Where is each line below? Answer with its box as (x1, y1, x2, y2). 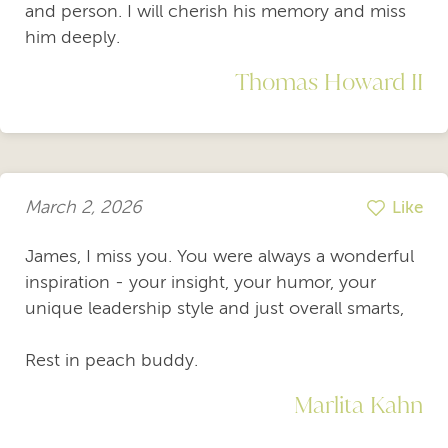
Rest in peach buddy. (25, 349, 198, 370)
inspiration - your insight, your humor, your (25, 271, 376, 292)
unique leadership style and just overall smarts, (25, 297, 404, 318)
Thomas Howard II (235, 65, 423, 96)
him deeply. (25, 26, 120, 47)
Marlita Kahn (294, 388, 423, 419)
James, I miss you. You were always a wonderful (25, 245, 414, 266)
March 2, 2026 (25, 197, 142, 218)
